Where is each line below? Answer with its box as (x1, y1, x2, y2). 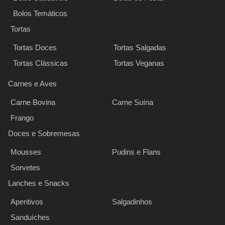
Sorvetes (11, 163, 40, 172)
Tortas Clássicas (13, 58, 68, 67)
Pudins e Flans (112, 147, 161, 156)
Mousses (11, 147, 41, 156)
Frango (11, 113, 34, 122)
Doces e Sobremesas (8, 129, 80, 138)
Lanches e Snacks (8, 178, 69, 187)
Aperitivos (11, 197, 43, 206)
